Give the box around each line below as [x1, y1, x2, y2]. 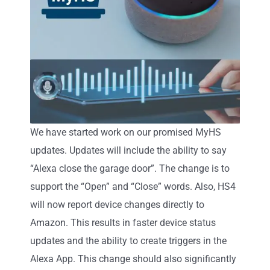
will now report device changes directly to [30, 198, 204, 210]
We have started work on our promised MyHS [30, 126, 221, 138]
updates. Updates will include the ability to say [30, 144, 227, 156]
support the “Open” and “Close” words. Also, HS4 [30, 180, 236, 192]
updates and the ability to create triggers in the [30, 234, 227, 246]
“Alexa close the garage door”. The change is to [30, 162, 230, 174]
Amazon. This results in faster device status [30, 216, 216, 228]
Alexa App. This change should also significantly [30, 253, 236, 265]
